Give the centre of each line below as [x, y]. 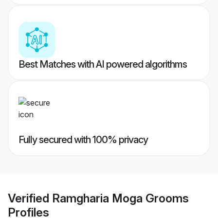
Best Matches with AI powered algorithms [103, 64]
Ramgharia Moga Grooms [120, 198]
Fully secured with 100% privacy [83, 140]
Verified [30, 198]
